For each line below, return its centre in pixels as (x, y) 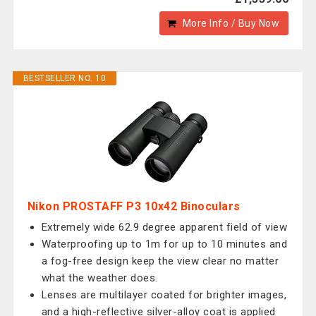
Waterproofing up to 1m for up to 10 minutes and (164, 244)
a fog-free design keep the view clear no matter (160, 261)
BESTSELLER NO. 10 (65, 78)
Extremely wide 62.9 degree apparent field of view (164, 227)
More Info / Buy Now (231, 23)
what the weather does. (99, 278)
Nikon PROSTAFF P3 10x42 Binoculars (134, 206)
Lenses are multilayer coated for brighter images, (164, 295)
